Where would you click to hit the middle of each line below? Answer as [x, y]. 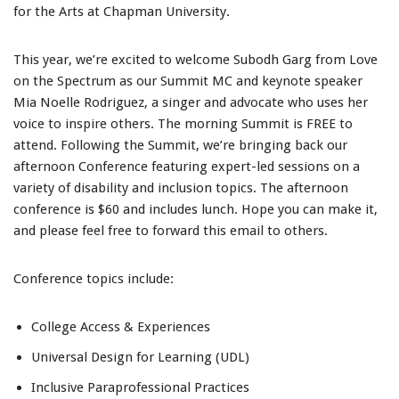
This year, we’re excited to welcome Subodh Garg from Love [195, 60]
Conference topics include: [95, 279]
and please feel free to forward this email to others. [172, 231]
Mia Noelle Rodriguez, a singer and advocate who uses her [191, 103]
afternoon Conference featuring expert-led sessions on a [187, 167]
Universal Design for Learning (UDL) [140, 358]
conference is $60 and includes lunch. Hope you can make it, [195, 210]
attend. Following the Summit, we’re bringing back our [180, 146]
